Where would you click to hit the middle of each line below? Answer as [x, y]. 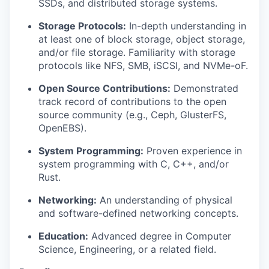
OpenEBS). [62, 128]
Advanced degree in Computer [160, 236]
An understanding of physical [165, 200]
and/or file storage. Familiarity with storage [137, 52]
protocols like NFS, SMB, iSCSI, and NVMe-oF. [143, 65]
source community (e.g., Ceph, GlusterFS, [132, 115]
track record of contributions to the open [132, 101]
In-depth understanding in [186, 26]
